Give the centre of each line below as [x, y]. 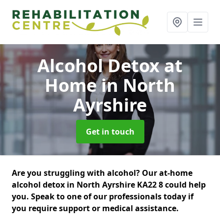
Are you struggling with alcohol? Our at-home [102, 173]
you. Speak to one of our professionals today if [103, 196]
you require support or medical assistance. [95, 208]
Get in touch [110, 132]
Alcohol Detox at [110, 66]
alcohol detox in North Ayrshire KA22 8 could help [109, 185]
